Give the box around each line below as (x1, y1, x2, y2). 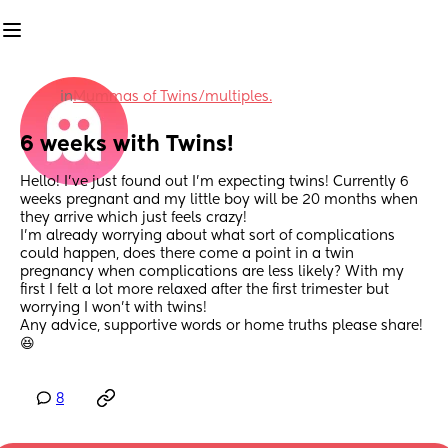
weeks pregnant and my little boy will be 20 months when (20, 193, 418, 208)
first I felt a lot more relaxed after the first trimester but (20, 283, 389, 298)
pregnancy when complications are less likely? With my (20, 265, 404, 280)
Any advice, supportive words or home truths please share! (20, 319, 423, 334)
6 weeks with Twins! (20, 134, 234, 157)
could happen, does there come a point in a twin (20, 247, 354, 262)
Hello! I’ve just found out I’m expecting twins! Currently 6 (20, 175, 409, 190)
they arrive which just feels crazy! (20, 211, 251, 226)
